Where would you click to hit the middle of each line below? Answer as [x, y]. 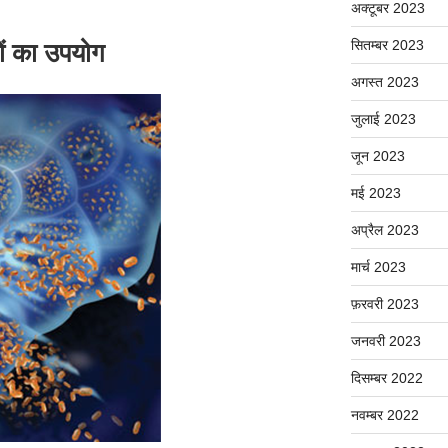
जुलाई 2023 [383, 118]
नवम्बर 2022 [384, 414]
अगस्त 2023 [384, 81]
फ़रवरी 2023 [384, 303]
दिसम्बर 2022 [386, 377]
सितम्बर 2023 [387, 44]
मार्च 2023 [378, 266]
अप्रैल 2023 [384, 229]
